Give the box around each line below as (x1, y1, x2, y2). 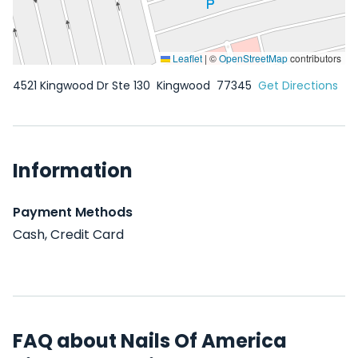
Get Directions (258, 78, 338, 93)
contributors (288, 51, 341, 65)
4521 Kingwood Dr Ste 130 (13, 78, 153, 93)
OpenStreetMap (219, 51, 288, 65)
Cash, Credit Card (13, 225, 124, 244)
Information (13, 157, 133, 184)
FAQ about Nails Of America (13, 328, 287, 354)
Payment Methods (13, 203, 133, 221)
